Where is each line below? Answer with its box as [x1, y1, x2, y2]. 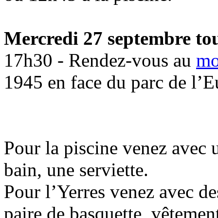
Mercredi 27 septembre [4, 28, 191, 49]
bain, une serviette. [4, 159, 148, 181]
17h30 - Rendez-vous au [4, 50, 196, 71]
